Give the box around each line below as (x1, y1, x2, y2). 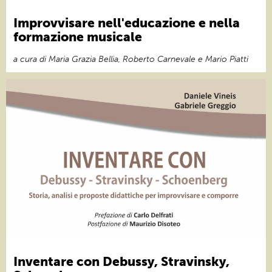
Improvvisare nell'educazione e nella (13, 15, 240, 30)
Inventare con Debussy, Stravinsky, (13, 253, 229, 269)
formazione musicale (13, 29, 142, 44)
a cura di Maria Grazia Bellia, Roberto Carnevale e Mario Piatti (13, 53, 248, 64)
